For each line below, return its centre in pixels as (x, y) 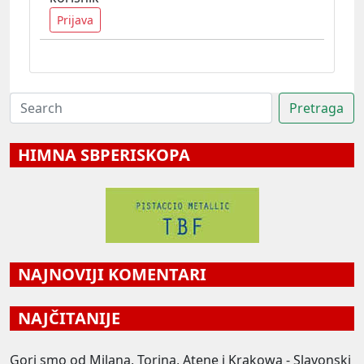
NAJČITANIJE (65, 318)
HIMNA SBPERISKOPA (100, 154)
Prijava (75, 19)
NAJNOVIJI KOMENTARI (108, 274)
